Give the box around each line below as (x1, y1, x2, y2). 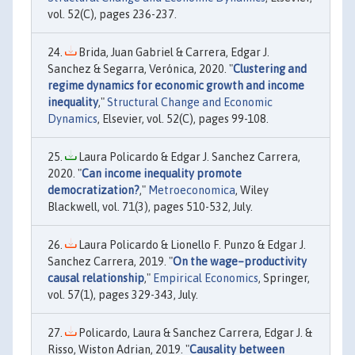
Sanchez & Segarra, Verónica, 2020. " (48, 62, 233, 75)
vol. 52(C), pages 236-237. (48, 7, 177, 21)
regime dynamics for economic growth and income (48, 78, 304, 92)
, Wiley (235, 183, 269, 197)
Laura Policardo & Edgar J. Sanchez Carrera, (76, 150, 300, 163)
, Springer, (258, 271, 310, 284)
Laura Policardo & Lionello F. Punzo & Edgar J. (76, 238, 306, 251)
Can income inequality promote (82, 166, 242, 180)
